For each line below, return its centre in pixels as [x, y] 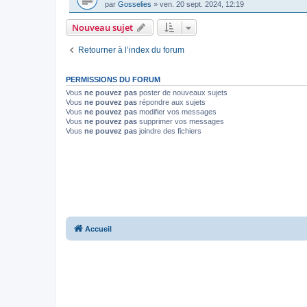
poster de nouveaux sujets [182, 92]
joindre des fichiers [169, 131]
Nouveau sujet [102, 27]
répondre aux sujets [171, 102]
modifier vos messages [177, 111]
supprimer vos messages [181, 121]
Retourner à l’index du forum [131, 50]
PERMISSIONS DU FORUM [113, 79]
